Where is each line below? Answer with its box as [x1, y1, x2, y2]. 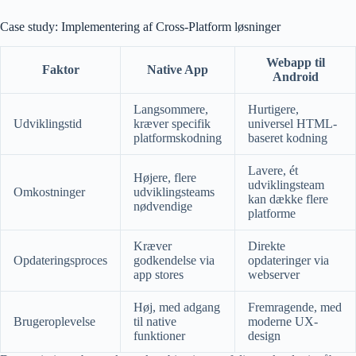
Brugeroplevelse [14, 314, 95, 328]
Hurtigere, [248, 102, 299, 116]
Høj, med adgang [133, 300, 220, 314]
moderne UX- [248, 314, 318, 328]
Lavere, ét [248, 163, 298, 177]
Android [272, 69, 319, 83]
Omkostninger [14, 184, 85, 199]
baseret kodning [248, 130, 327, 145]
